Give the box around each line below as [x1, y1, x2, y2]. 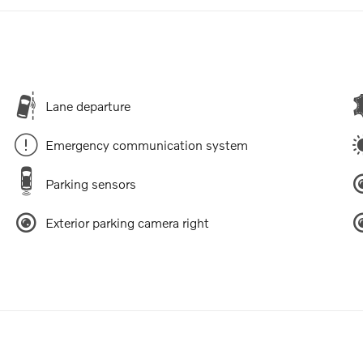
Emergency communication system [45, 136, 248, 152]
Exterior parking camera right [45, 214, 209, 230]
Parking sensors [45, 175, 136, 191]
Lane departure [45, 97, 130, 113]
